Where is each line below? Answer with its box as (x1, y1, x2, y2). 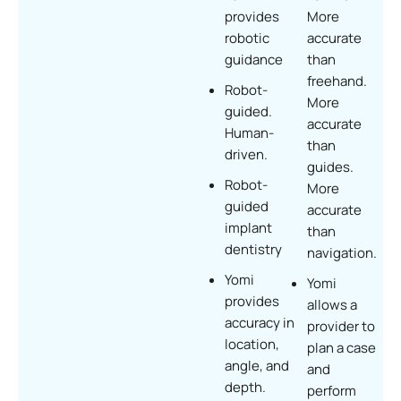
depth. (225, 377, 267, 397)
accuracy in (225, 312, 295, 332)
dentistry (225, 239, 283, 259)
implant (225, 218, 273, 237)
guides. (307, 157, 354, 176)
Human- (225, 123, 275, 142)
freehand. (307, 71, 368, 90)
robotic (225, 28, 270, 47)
